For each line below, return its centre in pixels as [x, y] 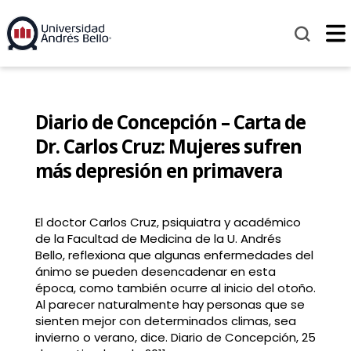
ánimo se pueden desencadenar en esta [155, 272]
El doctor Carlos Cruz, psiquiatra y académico [168, 223]
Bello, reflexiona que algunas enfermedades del [174, 255]
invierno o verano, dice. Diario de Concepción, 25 [175, 338]
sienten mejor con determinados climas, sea [165, 321]
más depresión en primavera [158, 171]
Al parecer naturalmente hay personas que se [170, 305]
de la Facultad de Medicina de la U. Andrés [158, 239]
